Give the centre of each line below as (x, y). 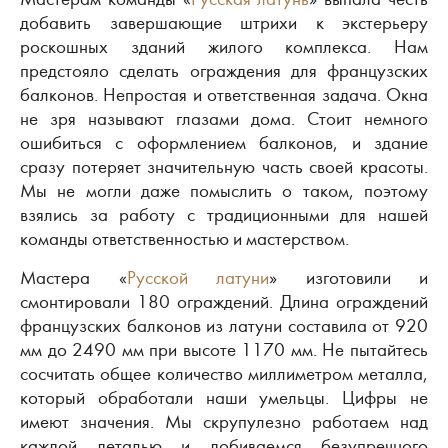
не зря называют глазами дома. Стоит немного (224, 118)
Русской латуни (197, 277)
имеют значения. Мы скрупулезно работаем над (224, 421)
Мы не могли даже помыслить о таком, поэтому (224, 190)
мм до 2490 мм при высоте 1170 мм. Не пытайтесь (224, 349)
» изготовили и (348, 277)
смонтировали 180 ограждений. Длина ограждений (224, 301)
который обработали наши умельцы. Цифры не (224, 397)
